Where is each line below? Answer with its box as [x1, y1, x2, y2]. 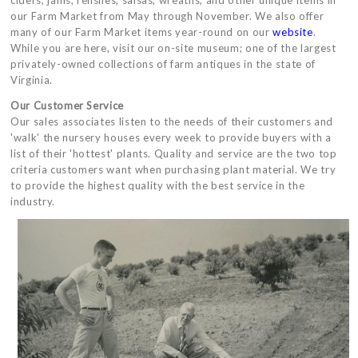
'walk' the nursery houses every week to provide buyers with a [10, 131, 332, 144]
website [272, 26, 313, 38]
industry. [10, 195, 55, 208]
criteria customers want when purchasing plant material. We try [10, 163, 336, 176]
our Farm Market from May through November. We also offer [10, 10, 324, 22]
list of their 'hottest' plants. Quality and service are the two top [10, 147, 337, 160]
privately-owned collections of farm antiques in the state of [10, 58, 316, 70]
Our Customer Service [10, 99, 124, 112]
